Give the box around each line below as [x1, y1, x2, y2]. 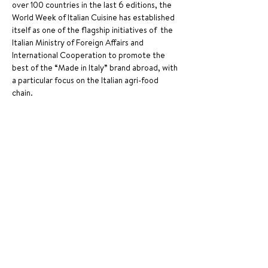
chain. [12, 87, 35, 99]
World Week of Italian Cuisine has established [12, 11, 176, 23]
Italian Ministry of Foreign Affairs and [12, 36, 145, 48]
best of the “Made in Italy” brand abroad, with [12, 62, 179, 74]
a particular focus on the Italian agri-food [12, 74, 160, 86]
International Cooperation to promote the [12, 49, 167, 61]
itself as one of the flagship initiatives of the [12, 24, 175, 36]
